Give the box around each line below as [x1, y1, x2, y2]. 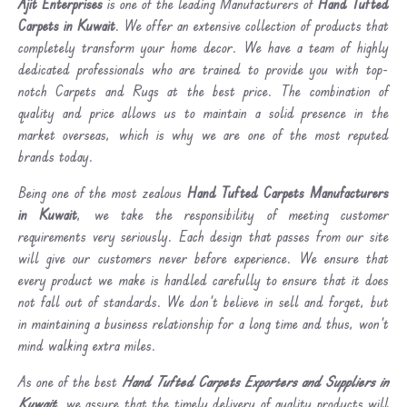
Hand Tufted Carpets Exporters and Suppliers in [122, 372, 389, 391]
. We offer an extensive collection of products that [115, 15, 389, 35]
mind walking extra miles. [18, 335, 156, 354]
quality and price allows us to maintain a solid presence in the [18, 103, 389, 122]
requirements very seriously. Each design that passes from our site [18, 226, 389, 245]
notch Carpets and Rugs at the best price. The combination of [18, 81, 389, 100]
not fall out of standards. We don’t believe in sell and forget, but [18, 292, 389, 311]
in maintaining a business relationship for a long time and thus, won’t [18, 313, 389, 333]
